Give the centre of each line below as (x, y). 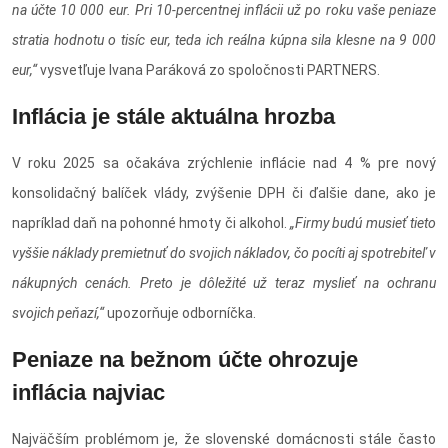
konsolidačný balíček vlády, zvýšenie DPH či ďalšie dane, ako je (224, 193)
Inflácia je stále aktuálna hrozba (173, 117)
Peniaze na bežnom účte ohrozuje (185, 360)
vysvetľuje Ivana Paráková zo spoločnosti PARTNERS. (208, 70)
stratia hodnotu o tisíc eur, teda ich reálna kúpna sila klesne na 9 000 (224, 40)
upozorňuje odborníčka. (181, 313)
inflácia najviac (88, 393)
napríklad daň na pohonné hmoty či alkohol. (151, 223)
